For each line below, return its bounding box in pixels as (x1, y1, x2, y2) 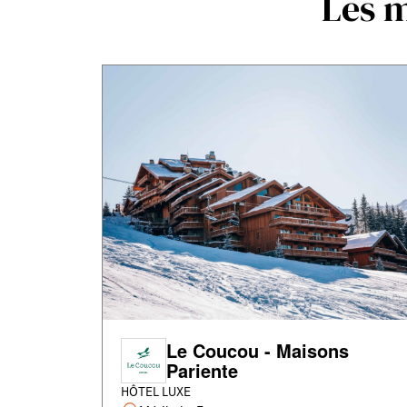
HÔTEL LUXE (121, 386, 191, 399)
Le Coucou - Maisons (166, 337, 349, 363)
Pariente (166, 357, 238, 383)
